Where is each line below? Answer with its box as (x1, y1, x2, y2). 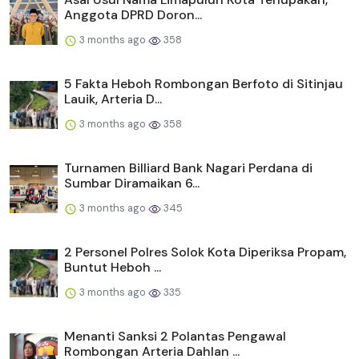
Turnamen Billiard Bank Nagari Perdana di (64, 159, 313, 176)
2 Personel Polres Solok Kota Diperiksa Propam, (64, 243, 346, 260)
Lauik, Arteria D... (64, 90, 162, 107)
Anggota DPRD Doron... (64, 6, 202, 23)
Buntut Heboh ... (64, 258, 161, 276)
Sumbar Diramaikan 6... (64, 174, 200, 192)
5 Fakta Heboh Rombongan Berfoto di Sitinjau (64, 75, 343, 92)
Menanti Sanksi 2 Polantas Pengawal (64, 327, 286, 345)
